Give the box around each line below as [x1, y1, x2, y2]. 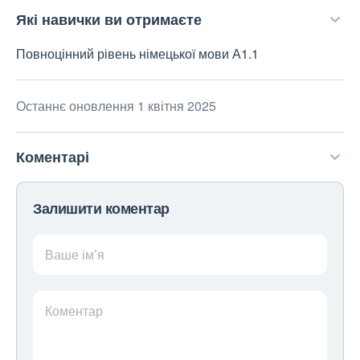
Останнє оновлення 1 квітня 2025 [16, 96, 216, 115]
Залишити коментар [33, 198, 170, 219]
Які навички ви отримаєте [16, 9, 202, 30]
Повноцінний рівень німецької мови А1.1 [16, 44, 259, 63]
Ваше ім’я [45, 245, 104, 264]
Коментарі [16, 146, 89, 167]
